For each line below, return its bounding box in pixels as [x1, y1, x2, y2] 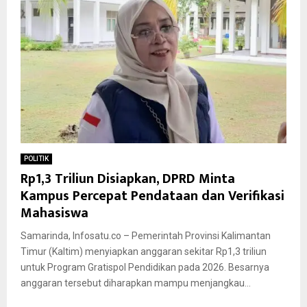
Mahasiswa [21, 201, 88, 225]
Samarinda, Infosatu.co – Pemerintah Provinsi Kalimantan [21, 230, 271, 242]
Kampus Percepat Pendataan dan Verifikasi [21, 184, 284, 208]
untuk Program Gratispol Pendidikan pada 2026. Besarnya [21, 262, 269, 273]
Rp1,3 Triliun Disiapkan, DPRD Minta [21, 167, 235, 191]
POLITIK [24, 155, 49, 163]
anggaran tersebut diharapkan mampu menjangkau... [21, 278, 251, 289]
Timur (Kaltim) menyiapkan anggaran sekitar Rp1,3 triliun [21, 246, 267, 258]
